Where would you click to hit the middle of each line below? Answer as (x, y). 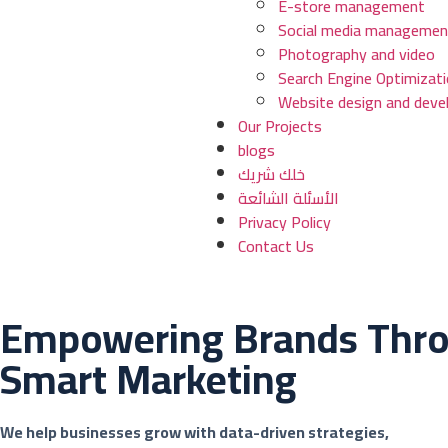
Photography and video (357, 54)
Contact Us (276, 246)
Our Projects (280, 126)
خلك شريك (272, 174)
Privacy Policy (285, 222)
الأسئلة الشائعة (289, 198)
